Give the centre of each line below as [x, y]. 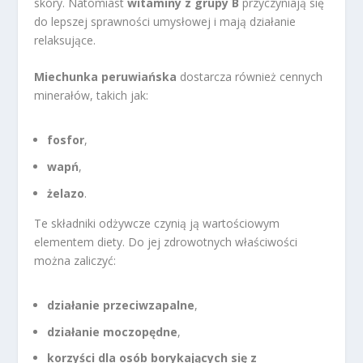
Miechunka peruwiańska [106, 76]
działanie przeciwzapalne [121, 305]
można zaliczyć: [75, 260]
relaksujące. [65, 40]
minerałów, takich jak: [92, 95]
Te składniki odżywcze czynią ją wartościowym [157, 223]
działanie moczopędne [113, 331]
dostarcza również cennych [250, 76]
